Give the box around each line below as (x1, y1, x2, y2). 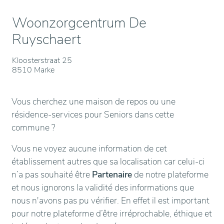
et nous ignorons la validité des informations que (11, 181, 194, 193)
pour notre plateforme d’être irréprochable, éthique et (11, 207, 212, 219)
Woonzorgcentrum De (12, 13, 146, 32)
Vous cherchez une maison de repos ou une (11, 95, 175, 107)
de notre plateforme (132, 168, 208, 180)
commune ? (11, 121, 55, 133)
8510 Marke (12, 64, 54, 75)
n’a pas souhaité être (11, 168, 92, 180)
